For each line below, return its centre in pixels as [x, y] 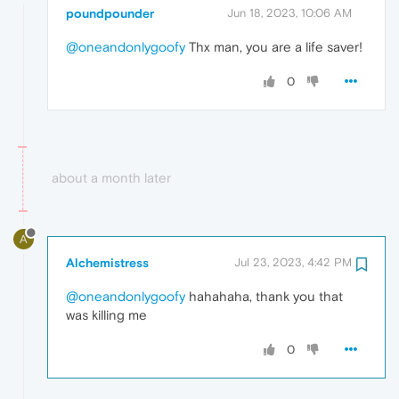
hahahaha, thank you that [264, 296]
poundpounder [110, 14]
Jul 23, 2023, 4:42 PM [293, 262]
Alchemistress [107, 262]
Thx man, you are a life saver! [274, 47]
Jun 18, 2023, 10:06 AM [289, 13]
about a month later [111, 178]
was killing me [106, 314]
